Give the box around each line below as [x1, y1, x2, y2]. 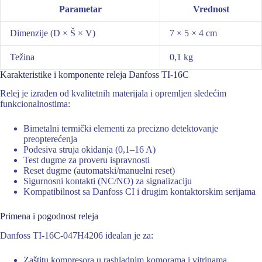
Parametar [58, 4, 102, 14]
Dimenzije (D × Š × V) [10, 27, 95, 38]
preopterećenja [23, 134, 77, 144]
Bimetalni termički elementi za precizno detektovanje [23, 123, 218, 134]
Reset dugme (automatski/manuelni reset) [23, 166, 175, 176]
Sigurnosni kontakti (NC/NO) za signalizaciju [23, 176, 192, 187]
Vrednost [192, 4, 229, 14]
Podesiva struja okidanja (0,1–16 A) [23, 144, 156, 155]
